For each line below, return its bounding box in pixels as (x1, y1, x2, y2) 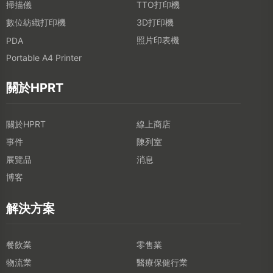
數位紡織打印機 (6, 17, 66, 28)
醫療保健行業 (136, 257, 188, 268)
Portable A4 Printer (6, 52, 82, 63)
